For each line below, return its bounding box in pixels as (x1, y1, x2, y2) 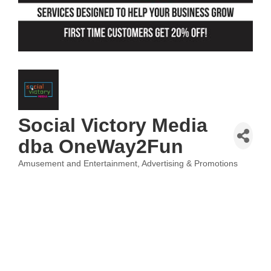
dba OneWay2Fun (18, 135, 183, 157)
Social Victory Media (18, 114, 207, 136)
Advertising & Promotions (142, 158, 238, 168)
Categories (18, 166, 59, 176)
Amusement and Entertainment (18, 158, 137, 168)
